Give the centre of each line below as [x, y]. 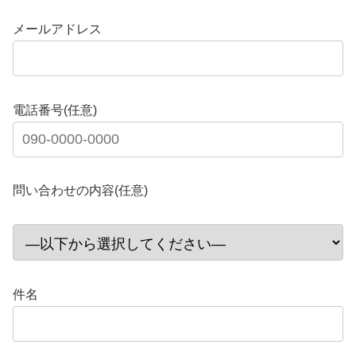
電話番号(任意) [55, 110]
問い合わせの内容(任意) [80, 191]
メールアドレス [57, 29]
